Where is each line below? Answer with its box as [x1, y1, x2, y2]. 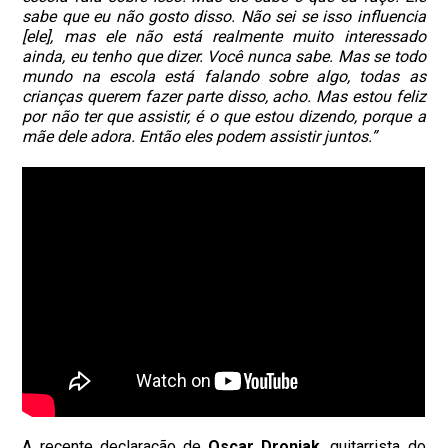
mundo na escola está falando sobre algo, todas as [22, 66, 426, 86]
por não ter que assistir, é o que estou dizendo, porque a [22, 106, 426, 126]
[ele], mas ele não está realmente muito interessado [22, 26, 426, 46]
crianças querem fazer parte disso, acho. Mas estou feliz [22, 86, 426, 106]
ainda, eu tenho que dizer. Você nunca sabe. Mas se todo [22, 46, 426, 66]
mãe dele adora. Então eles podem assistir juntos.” [22, 126, 378, 146]
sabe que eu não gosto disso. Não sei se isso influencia [22, 6, 426, 26]
